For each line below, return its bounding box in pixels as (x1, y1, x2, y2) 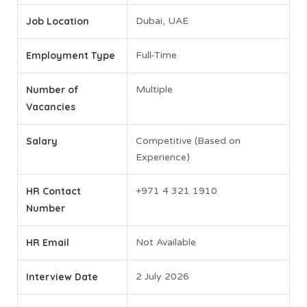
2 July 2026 (136, 271, 189, 283)
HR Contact (26, 185, 81, 198)
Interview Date (26, 271, 98, 284)
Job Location (26, 15, 89, 28)
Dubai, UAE (136, 15, 188, 27)
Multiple (136, 84, 173, 96)
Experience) (136, 151, 190, 164)
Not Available (136, 236, 196, 249)
